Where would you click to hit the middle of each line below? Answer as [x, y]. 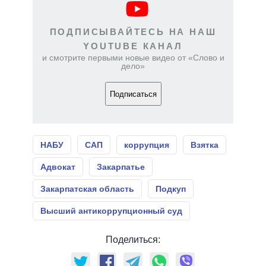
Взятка [205, 145]
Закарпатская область [87, 189]
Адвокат [58, 167]
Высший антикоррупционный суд [111, 211]
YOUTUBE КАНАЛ [133, 46]
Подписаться [133, 94]
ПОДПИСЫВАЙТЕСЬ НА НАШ [133, 32]
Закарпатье [121, 167]
